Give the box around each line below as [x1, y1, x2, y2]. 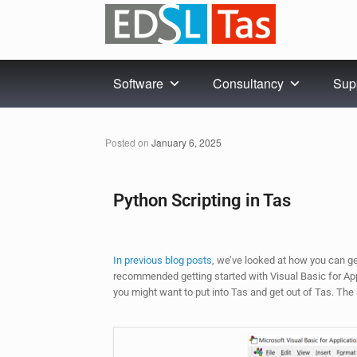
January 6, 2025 [151, 135, 222, 149]
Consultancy [213, 74, 284, 92]
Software [113, 74, 163, 92]
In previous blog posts [113, 254, 212, 267]
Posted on [112, 135, 151, 149]
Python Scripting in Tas [113, 190, 291, 211]
